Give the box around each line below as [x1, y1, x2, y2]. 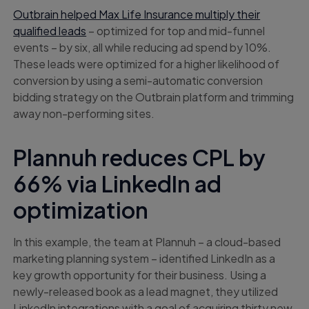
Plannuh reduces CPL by [13, 143, 266, 172]
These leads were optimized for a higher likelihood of [13, 57, 280, 72]
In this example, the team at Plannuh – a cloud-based [13, 235, 281, 250]
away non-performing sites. [13, 106, 157, 121]
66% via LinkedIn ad [13, 170, 222, 198]
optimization [13, 196, 149, 224]
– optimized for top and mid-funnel [86, 23, 266, 39]
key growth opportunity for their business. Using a [13, 268, 267, 283]
